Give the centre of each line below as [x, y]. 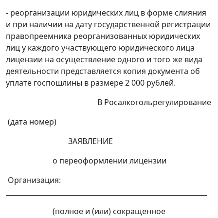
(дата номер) [31, 122]
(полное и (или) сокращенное [86, 211]
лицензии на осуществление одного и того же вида [104, 60]
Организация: [33, 180]
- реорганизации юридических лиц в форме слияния [106, 13]
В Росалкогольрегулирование [109, 102]
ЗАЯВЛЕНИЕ [59, 141]
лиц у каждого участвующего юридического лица [100, 48]
